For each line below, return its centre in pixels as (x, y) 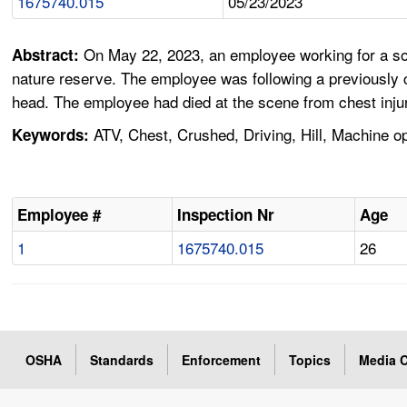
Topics (310, 360)
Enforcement (222, 360)
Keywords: (51, 135)
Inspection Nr (226, 215)
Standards (122, 360)
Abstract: (48, 55)
